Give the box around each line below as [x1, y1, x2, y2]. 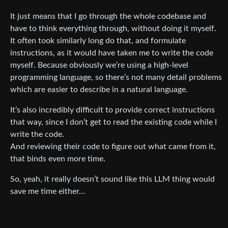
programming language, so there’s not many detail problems [10, 73, 222, 82]
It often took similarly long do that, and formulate [10, 37, 186, 45]
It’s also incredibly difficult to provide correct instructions [10, 106, 215, 115]
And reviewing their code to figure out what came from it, [10, 142, 216, 151]
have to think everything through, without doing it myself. [10, 24, 216, 33]
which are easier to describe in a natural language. [10, 85, 188, 94]
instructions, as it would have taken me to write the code [10, 49, 213, 58]
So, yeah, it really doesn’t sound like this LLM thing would [10, 175, 215, 184]
